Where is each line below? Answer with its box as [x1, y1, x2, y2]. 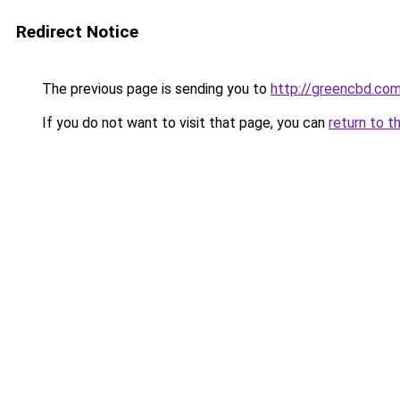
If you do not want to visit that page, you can [38, 114, 329, 131]
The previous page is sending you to [38, 80, 271, 97]
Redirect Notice [16, 21, 138, 42]
